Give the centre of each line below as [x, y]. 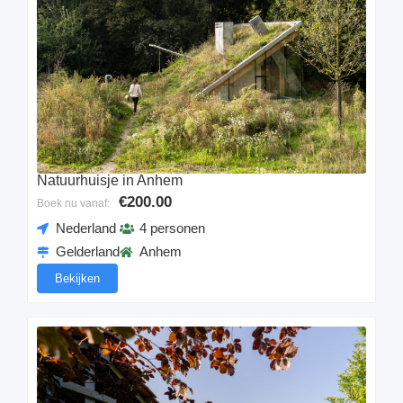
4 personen [172, 228]
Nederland [86, 228]
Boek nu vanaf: [73, 204]
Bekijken [77, 279]
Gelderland [88, 252]
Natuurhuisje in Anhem [110, 181]
